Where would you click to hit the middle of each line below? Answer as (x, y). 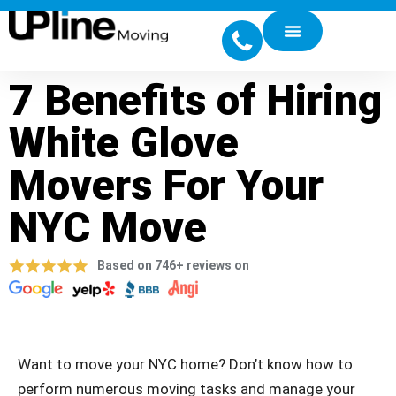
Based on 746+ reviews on (173, 265)
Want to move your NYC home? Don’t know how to (185, 364)
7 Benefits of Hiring (195, 100)
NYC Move (108, 228)
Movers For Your (166, 185)
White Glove (124, 143)
